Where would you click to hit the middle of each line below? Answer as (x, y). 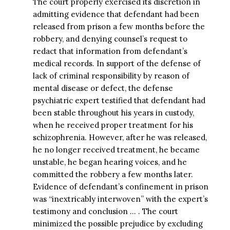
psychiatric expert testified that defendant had (119, 100)
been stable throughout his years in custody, (113, 112)
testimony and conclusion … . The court (105, 211)
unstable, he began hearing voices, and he (110, 162)
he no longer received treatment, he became (116, 149)
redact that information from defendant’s (110, 51)
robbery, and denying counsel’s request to (110, 39)
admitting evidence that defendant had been (116, 14)
